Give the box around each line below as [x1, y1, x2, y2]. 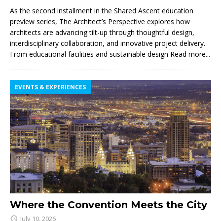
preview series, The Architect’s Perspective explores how [10, 17, 190, 27]
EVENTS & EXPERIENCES [15, 83, 86, 92]
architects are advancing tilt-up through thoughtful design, [10, 28, 194, 37]
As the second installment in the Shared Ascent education [10, 6, 193, 16]
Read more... [170, 49, 210, 59]
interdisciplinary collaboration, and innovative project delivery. [10, 38, 205, 48]
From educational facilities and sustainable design [10, 49, 170, 59]
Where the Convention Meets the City [10, 198, 207, 211]
